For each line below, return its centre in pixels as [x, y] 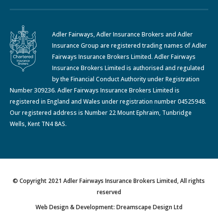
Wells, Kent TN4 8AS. [38, 124]
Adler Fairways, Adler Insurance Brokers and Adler [123, 34]
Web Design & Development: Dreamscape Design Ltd [109, 207]
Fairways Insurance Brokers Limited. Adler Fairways [124, 56]
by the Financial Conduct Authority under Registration [126, 79]
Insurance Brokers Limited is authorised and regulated [128, 68]
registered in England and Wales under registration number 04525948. [108, 101]
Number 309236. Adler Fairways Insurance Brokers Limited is [95, 90]
